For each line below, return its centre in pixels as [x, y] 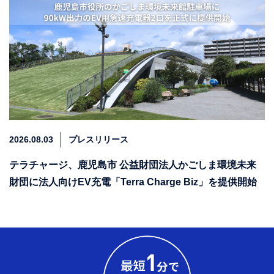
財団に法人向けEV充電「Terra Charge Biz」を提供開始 [133, 182]
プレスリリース [98, 140]
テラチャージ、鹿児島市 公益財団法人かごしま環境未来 [133, 165]
